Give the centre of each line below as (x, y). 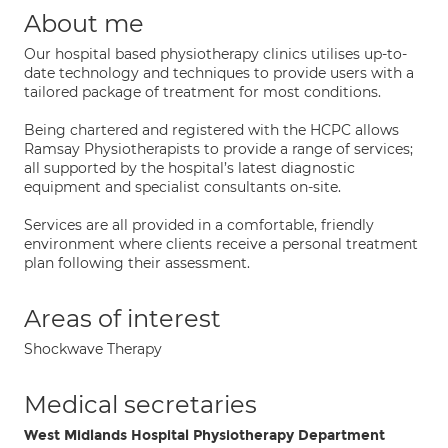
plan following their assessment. (137, 263)
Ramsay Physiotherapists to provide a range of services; (218, 149)
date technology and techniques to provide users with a (219, 73)
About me (84, 23)
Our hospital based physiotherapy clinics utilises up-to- (215, 54)
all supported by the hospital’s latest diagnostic (189, 168)
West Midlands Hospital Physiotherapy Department (204, 435)
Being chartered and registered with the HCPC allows (211, 130)
